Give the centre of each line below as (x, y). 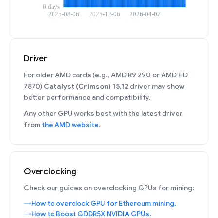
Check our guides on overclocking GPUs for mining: (109, 188)
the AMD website (70, 125)
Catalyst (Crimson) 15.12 (86, 86)
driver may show (156, 86)
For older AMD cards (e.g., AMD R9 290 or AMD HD (106, 75)
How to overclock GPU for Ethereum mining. (104, 203)
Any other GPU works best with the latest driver (103, 113)
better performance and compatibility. (87, 97)
